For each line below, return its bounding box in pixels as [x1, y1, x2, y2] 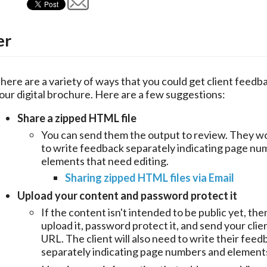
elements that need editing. [41, 154, 170, 168]
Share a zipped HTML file [17, 111, 136, 125]
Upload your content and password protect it [17, 189, 237, 203]
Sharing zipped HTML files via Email [65, 171, 234, 185]
